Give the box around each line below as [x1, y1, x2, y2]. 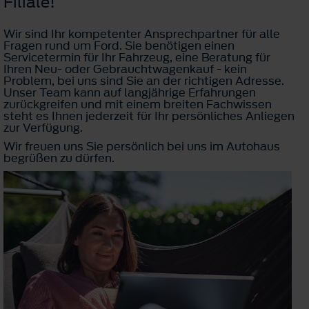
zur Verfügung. [3, 119, 83, 136]
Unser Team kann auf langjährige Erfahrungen [3, 83, 256, 101]
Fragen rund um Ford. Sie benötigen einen [3, 37, 235, 54]
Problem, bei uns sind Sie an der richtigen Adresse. [3, 72, 284, 89]
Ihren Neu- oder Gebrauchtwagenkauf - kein [3, 60, 247, 77]
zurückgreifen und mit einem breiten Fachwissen [3, 95, 272, 112]
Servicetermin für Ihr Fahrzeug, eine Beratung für [3, 48, 270, 66]
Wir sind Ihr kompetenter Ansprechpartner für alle [3, 25, 280, 42]
